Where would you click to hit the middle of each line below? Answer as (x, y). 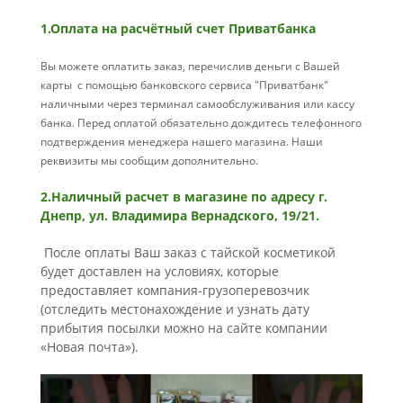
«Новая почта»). (90, 347)
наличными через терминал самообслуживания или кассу (197, 104)
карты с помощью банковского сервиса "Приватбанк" (184, 85)
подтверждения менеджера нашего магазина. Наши (182, 142)
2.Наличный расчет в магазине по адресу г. (184, 197)
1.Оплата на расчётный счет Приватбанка (178, 29)
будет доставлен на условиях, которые (160, 272)
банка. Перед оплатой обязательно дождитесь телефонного (201, 123)
